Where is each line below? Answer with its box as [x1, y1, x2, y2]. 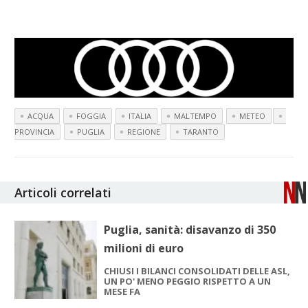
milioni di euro [104, 241, 184, 256]
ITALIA [129, 111, 152, 122]
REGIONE [127, 126, 161, 137]
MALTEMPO [174, 111, 217, 122]
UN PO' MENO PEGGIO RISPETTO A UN [104, 275, 272, 288]
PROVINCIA [14, 126, 55, 137]
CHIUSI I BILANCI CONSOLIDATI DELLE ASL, [104, 265, 291, 278]
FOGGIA [76, 111, 107, 122]
